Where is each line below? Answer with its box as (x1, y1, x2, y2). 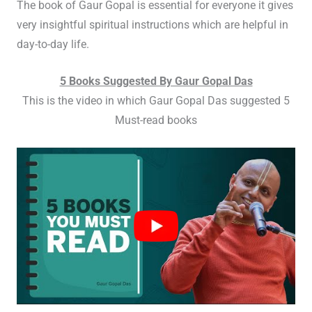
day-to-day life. (16, 38, 89, 51)
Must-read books (115, 114, 197, 127)
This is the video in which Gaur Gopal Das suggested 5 (22, 94, 290, 107)
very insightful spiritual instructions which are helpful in (16, 18, 288, 31)
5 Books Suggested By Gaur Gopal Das (59, 75, 253, 88)
